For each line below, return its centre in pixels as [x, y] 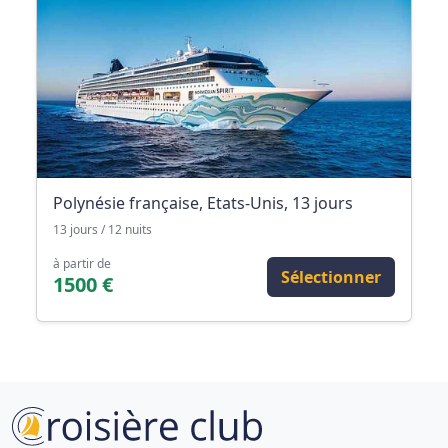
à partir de [82, 264]
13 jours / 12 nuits [102, 230]
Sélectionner [331, 277]
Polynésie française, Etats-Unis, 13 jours [203, 203]
